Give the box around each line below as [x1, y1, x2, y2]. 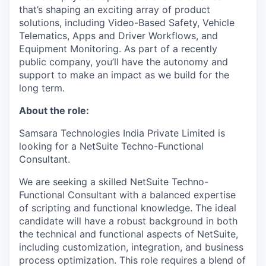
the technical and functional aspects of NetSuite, [19, 228, 238, 240]
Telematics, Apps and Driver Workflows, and [19, 30, 218, 42]
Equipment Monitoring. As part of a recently [19, 43, 217, 55]
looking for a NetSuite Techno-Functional [19, 140, 204, 152]
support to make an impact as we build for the [19, 69, 229, 81]
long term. [19, 82, 65, 94]
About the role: [19, 104, 89, 116]
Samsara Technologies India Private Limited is [19, 127, 225, 139]
